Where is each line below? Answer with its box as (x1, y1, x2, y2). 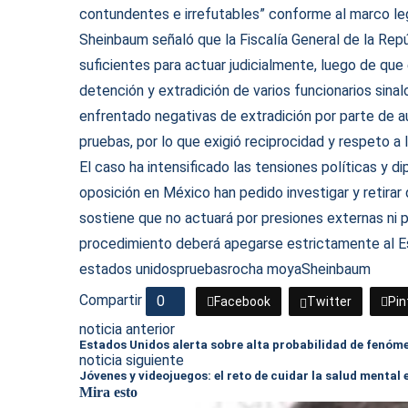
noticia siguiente (79, 352, 184, 369)
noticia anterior (79, 321, 175, 338)
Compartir (79, 291, 142, 310)
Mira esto (79, 384, 138, 400)
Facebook (214, 294, 270, 309)
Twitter (307, 294, 352, 309)
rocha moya (228, 260, 301, 278)
